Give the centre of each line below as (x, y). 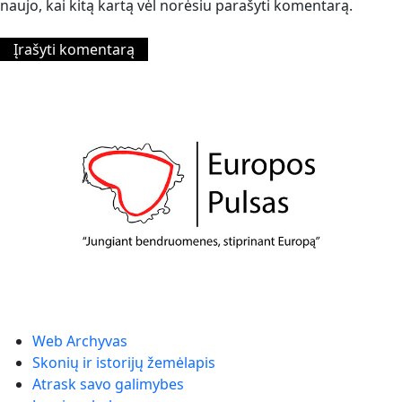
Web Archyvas (80, 341)
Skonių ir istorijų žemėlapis (124, 363)
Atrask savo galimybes (108, 385)
